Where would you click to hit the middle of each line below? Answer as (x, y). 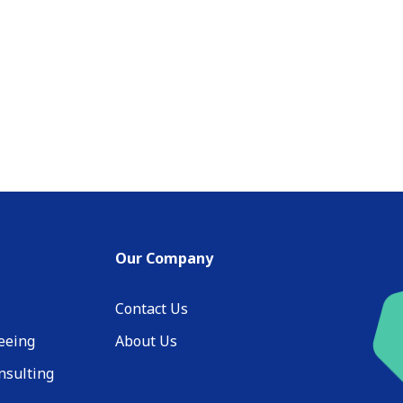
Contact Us (152, 309)
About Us (146, 341)
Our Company (164, 259)
